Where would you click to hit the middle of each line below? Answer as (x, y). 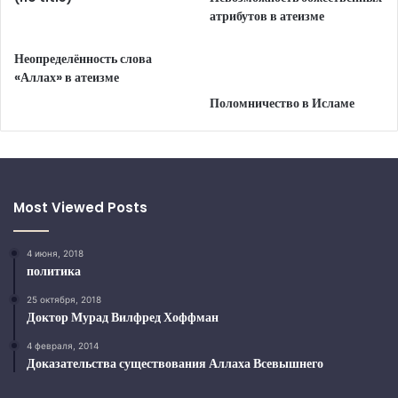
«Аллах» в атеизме (67, 77)
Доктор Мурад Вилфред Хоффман (123, 317)
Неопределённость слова (83, 59)
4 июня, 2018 (55, 253)
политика (54, 271)
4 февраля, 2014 (63, 346)
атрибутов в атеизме (267, 16)
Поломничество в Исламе (283, 103)
